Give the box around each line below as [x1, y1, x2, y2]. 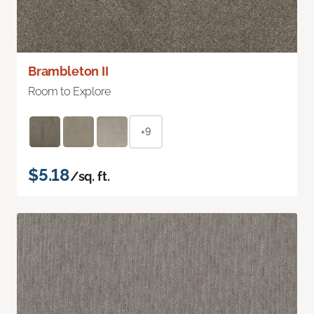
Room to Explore [28, 85, 111, 99]
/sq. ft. [69, 169, 110, 184]
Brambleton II [28, 64, 109, 79]
